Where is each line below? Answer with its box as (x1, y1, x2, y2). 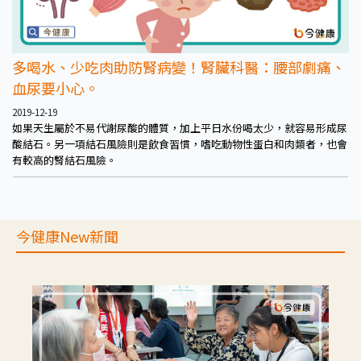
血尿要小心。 (12, 77, 99, 98)
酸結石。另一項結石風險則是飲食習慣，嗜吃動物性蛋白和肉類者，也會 (12, 135, 347, 151)
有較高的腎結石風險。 (12, 151, 117, 168)
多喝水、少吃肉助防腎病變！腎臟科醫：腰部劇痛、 (12, 56, 346, 77)
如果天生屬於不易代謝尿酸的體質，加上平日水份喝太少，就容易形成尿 (12, 119, 347, 135)
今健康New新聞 (16, 225, 118, 247)
